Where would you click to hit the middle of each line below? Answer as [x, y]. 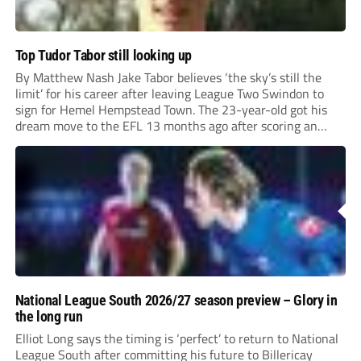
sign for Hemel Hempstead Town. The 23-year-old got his [171, 109]
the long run [49, 316]
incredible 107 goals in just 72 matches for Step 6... [155, 141]
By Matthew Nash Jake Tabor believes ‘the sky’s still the [168, 77]
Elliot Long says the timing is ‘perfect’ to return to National [176, 338]
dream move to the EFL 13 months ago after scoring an [166, 125]
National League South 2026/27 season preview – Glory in [176, 300]
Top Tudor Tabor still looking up [103, 55]
